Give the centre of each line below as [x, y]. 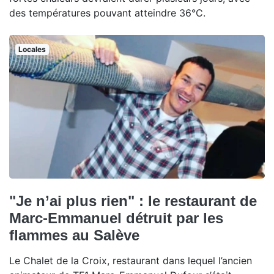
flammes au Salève [74, 235]
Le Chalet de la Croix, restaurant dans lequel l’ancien [131, 261]
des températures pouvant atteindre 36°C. [107, 13]
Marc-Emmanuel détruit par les [116, 218]
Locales [32, 49]
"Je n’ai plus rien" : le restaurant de [133, 201]
